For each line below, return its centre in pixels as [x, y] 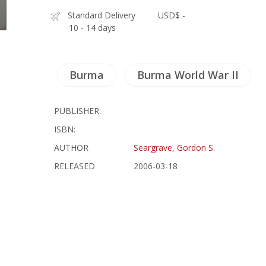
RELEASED [75, 166]
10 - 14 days [93, 28]
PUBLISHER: [78, 111]
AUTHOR [72, 148]
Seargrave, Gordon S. [175, 148]
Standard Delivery [102, 15]
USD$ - [172, 15]
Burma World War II [188, 75]
